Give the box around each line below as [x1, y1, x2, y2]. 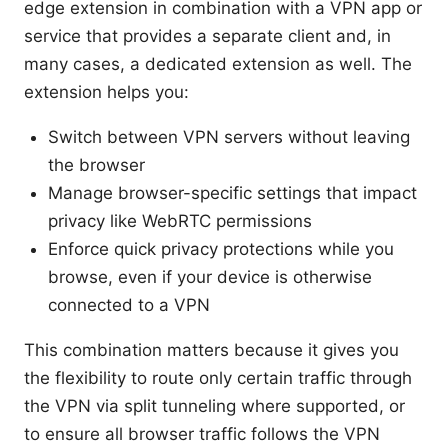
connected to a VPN [48, 294, 210, 315]
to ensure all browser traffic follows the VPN [24, 423, 380, 444]
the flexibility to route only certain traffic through [24, 367, 412, 388]
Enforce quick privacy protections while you [48, 238, 394, 259]
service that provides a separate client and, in [24, 25, 391, 46]
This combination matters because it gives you [24, 339, 399, 360]
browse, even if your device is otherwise [48, 266, 372, 287]
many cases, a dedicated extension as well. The [24, 53, 412, 74]
